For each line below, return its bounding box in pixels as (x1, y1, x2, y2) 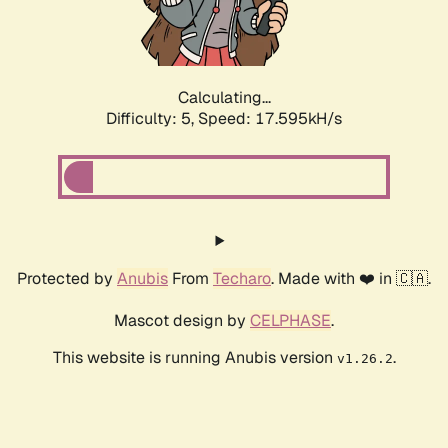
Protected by (17, 268, 117, 290)
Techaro (213, 268, 271, 290)
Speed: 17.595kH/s (198, 108, 342, 130)
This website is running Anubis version (52, 347, 337, 369)
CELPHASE (250, 310, 331, 332)
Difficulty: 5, (106, 108, 198, 130)
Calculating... (177, 87, 271, 109)
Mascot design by (114, 310, 250, 332)
